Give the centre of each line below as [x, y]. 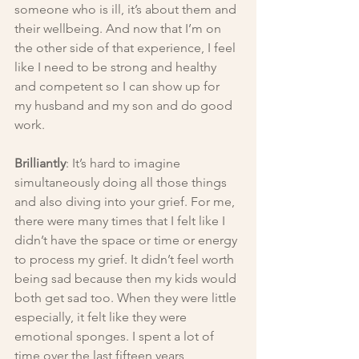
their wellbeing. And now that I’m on [119, 29]
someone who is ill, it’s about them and [127, 10]
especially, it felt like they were [102, 317]
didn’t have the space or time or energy [127, 240]
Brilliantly [40, 163]
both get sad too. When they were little [127, 298]
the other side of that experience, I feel [127, 48]
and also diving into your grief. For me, [126, 202]
